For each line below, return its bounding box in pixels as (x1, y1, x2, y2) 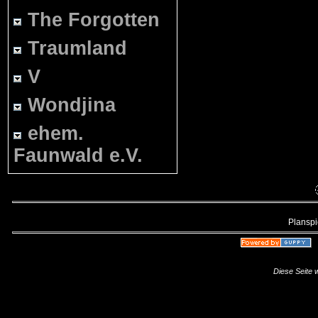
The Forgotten (28, 9, 160, 31)
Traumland (28, 38, 127, 59)
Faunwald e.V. (13, 145, 143, 166)
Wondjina (28, 94, 116, 116)
